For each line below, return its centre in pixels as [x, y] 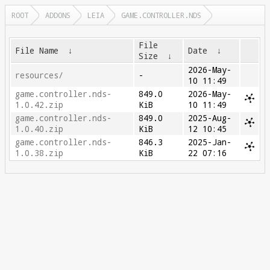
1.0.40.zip [39, 129]
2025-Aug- [210, 118]
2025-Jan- [210, 142]
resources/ [39, 75]
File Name [37, 51]
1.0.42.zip [39, 105]
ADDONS [58, 15]
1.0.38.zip [39, 153]
